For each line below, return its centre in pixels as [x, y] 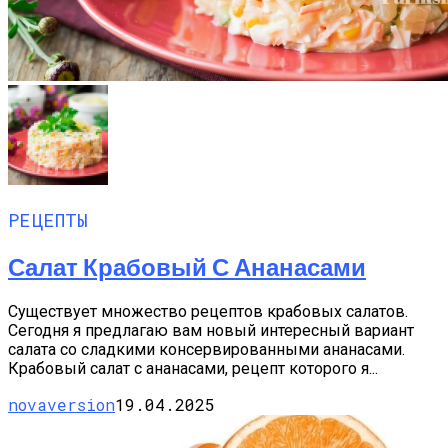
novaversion [61, 405]
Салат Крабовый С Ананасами [187, 267]
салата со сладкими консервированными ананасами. [206, 350]
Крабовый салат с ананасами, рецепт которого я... [193, 369]
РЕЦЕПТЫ [48, 220]
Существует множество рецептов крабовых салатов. [208, 312]
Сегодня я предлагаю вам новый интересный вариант [211, 331]
